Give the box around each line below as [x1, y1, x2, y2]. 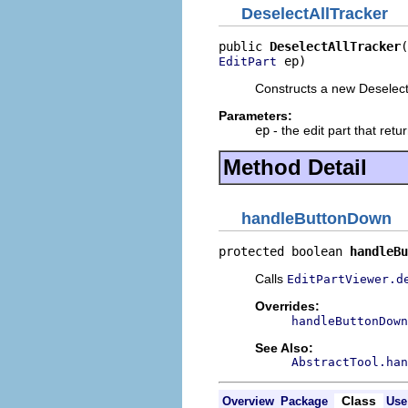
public [219, 39, 270, 54]
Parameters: [219, 108, 292, 123]
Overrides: [255, 298, 320, 313]
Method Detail [223, 155, 367, 179]
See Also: [255, 340, 313, 355]
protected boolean [219, 243, 350, 259]
